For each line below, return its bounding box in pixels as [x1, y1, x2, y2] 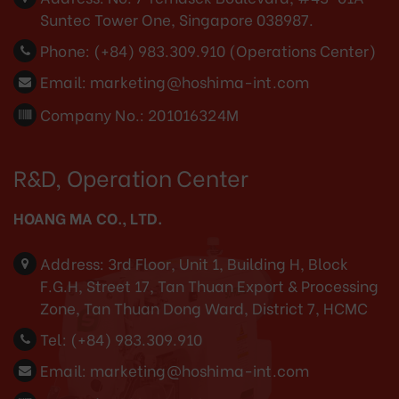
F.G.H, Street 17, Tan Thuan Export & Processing [40, 274, 379, 297]
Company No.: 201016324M [40, 103, 239, 126]
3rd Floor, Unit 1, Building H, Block [108, 252, 349, 275]
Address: [40, 252, 105, 275]
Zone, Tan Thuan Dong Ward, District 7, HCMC [40, 297, 368, 320]
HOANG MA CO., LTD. [13, 207, 163, 230]
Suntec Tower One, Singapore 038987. [40, 8, 313, 31]
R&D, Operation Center [13, 160, 248, 194]
